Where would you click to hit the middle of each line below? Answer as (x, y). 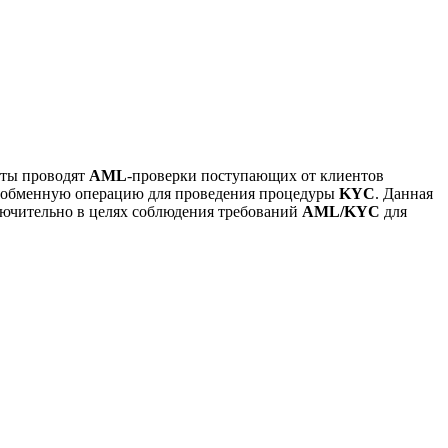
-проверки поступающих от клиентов (255, 175)
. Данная (404, 193)
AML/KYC (341, 211)
